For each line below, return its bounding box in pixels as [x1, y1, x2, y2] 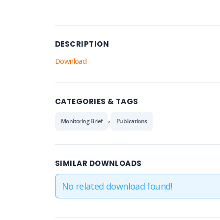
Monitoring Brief [61, 117, 103, 126]
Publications [116, 117, 147, 126]
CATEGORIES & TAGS [55, 96, 138, 107]
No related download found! [61, 180, 172, 192]
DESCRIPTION [55, 39, 109, 50]
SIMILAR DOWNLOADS [55, 158, 142, 169]
